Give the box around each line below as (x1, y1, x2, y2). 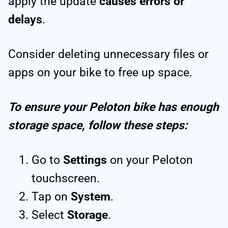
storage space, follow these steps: (8, 118, 187, 132)
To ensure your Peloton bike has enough (8, 100, 219, 114)
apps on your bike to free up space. (8, 65, 195, 79)
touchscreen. (32, 171, 100, 185)
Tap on (32, 189, 71, 204)
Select (32, 208, 67, 222)
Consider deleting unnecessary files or (8, 47, 209, 61)
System (71, 189, 110, 204)
